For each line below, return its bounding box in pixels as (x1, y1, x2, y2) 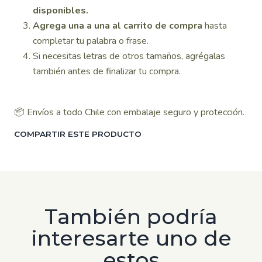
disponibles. (33, 4, 88, 17)
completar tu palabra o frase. (33, 35, 149, 47)
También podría (44, 204, 218, 229)
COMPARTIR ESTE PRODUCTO (14, 129, 142, 139)
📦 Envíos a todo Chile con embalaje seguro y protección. (14, 106, 244, 119)
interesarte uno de (30, 225, 232, 251)
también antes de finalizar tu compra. (33, 65, 181, 78)
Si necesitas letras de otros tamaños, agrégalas (33, 50, 225, 63)
